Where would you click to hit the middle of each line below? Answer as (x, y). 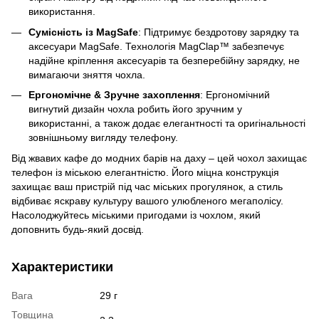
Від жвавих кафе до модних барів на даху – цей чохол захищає (159, 158)
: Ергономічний (235, 95)
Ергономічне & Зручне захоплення (114, 95)
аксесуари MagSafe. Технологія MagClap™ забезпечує (156, 46)
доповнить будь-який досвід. (78, 229)
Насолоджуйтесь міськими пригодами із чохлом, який (136, 215)
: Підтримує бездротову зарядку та (219, 32)
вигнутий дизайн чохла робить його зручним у (135, 109)
